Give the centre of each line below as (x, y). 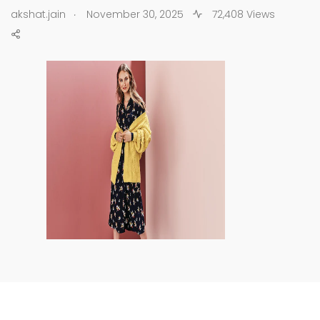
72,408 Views (242, 14)
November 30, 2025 (135, 14)
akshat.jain (38, 14)
